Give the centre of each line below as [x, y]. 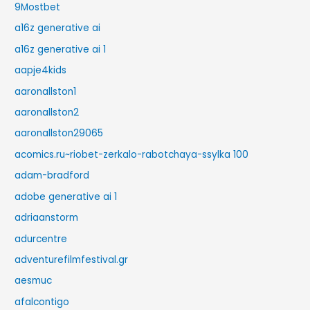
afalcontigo [42, 302]
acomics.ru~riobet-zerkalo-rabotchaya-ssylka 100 [132, 154]
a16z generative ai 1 [61, 49]
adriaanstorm [47, 218]
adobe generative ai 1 [66, 197]
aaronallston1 [46, 91]
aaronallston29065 [59, 134]
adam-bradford [52, 176]
